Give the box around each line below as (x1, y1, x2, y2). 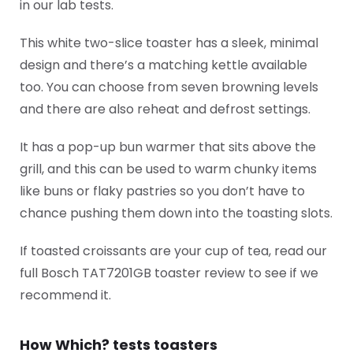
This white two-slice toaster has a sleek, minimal (20, 34, 318, 52)
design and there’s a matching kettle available (20, 56, 307, 74)
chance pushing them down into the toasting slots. (20, 204, 333, 222)
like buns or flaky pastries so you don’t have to (20, 182, 305, 200)
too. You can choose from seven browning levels (20, 78, 318, 96)
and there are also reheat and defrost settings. (20, 100, 310, 118)
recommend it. (20, 286, 111, 304)
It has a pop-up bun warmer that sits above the (20, 138, 316, 156)
